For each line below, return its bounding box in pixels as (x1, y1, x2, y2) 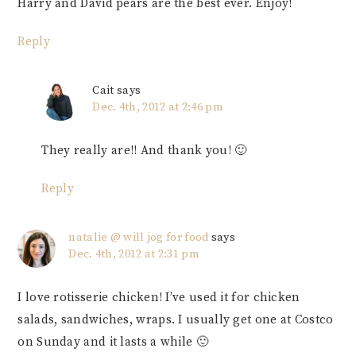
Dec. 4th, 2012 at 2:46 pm (92, 100, 223, 115)
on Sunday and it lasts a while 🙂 (17, 335, 208, 350)
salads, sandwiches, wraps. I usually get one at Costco (17, 312, 334, 328)
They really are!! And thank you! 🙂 (41, 143, 247, 159)
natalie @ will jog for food (68, 230, 209, 246)
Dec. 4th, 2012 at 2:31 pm (68, 247, 199, 262)
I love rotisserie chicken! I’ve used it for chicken (17, 290, 300, 306)
